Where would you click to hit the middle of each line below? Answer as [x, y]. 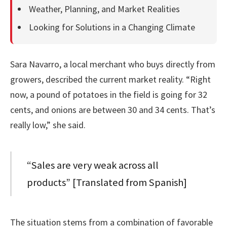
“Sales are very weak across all [93, 165]
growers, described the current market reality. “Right [110, 80]
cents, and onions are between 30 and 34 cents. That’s [113, 110]
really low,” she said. [48, 125]
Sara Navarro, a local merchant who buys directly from [113, 64]
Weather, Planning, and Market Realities [104, 9]
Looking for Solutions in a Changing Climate [112, 27]
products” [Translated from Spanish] [107, 183]
